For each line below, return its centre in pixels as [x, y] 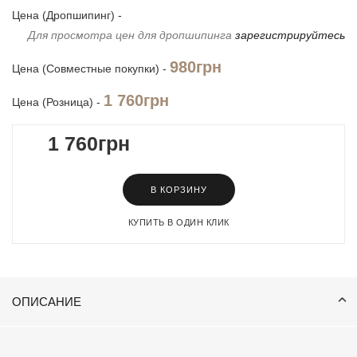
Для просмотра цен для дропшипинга [131, 35]
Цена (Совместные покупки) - [91, 69]
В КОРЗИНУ [178, 190]
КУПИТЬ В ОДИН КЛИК [178, 222]
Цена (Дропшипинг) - [67, 15]
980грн [196, 67]
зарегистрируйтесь [290, 35]
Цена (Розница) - [58, 102]
